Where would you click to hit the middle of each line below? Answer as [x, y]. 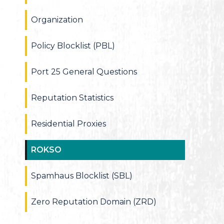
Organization [57, 20]
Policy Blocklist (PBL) [73, 46]
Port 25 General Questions [84, 72]
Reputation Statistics [72, 98]
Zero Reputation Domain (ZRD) [94, 202]
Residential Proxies [68, 124]
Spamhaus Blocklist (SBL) [82, 176]
